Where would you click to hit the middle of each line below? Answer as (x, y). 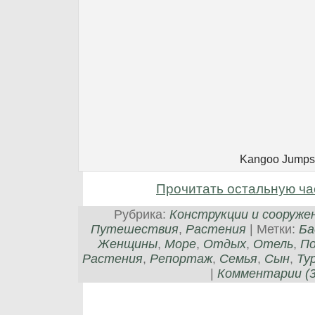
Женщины (127, 244)
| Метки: (272, 229)
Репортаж (181, 258)
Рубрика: (141, 214)
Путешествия (135, 229)
